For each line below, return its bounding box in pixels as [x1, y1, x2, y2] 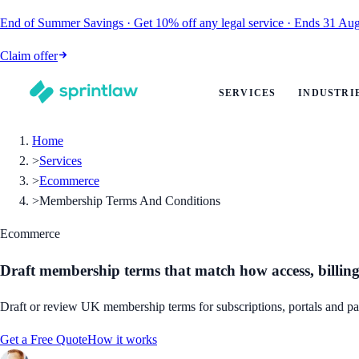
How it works [87, 333, 157, 347]
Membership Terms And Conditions [39, 194, 220, 208]
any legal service [200, 16, 284, 30]
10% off [155, 16, 196, 30]
